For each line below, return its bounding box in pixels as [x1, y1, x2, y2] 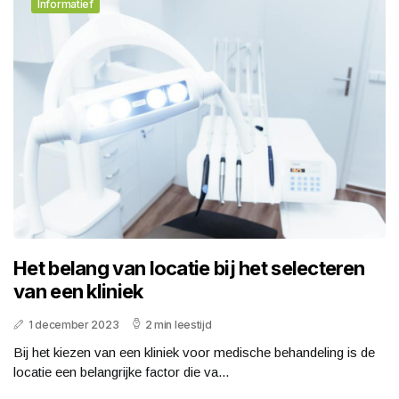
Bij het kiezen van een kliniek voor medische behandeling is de [13, 344, 375, 360]
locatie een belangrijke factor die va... [13, 363, 229, 379]
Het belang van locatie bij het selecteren [13, 256, 365, 280]
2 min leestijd [144, 317, 212, 331]
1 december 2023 [28, 317, 119, 331]
